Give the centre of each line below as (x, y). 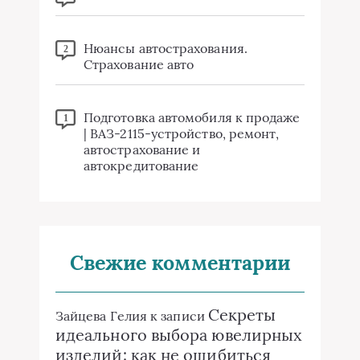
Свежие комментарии (180, 263)
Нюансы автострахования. (166, 48)
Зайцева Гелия (102, 316)
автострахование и (142, 149)
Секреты (242, 315)
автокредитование (141, 166)
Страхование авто (139, 64)
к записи (178, 316)
